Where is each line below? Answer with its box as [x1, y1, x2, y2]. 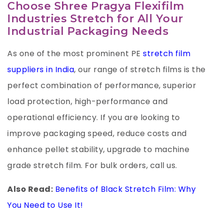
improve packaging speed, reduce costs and [7, 127, 187, 139]
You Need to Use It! [7, 199, 83, 211]
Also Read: [7, 183, 53, 195]
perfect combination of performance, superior [7, 79, 196, 91]
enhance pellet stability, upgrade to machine [7, 143, 189, 155]
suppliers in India [7, 63, 74, 75]
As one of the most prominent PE [7, 47, 143, 59]
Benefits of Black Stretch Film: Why [55, 183, 196, 195]
